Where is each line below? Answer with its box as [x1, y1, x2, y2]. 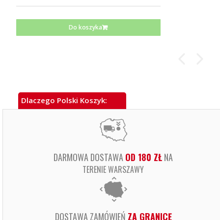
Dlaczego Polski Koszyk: [21, 95, 108, 105]
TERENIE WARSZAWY [82, 163, 144, 175]
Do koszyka [69, 23, 103, 31]
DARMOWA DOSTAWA [54, 150, 125, 164]
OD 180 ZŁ [125, 150, 162, 164]
